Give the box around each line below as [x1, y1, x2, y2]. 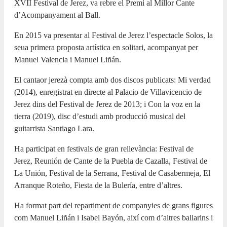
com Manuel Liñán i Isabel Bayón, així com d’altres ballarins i [14, 213, 213, 222]
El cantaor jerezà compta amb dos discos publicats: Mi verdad [14, 75, 211, 84]
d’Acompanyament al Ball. [14, 10, 100, 19]
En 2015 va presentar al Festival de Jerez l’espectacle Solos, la [14, 30, 213, 40]
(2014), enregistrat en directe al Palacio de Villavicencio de [14, 87, 202, 96]
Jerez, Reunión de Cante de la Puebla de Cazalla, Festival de [14, 156, 207, 165]
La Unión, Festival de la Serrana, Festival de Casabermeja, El [14, 168, 210, 177]
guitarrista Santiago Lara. [14, 124, 94, 133]
